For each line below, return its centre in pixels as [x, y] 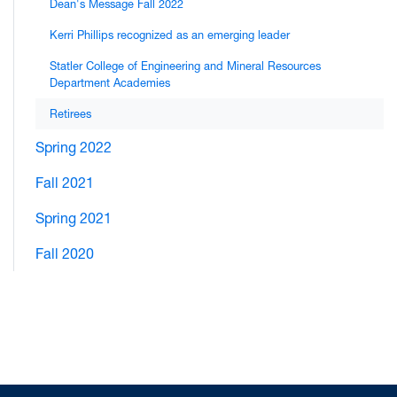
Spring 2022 [74, 147]
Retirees [70, 114]
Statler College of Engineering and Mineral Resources [185, 66]
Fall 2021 [65, 183]
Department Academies [110, 83]
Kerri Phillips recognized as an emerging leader [170, 35]
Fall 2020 [65, 253]
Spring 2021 [74, 218]
